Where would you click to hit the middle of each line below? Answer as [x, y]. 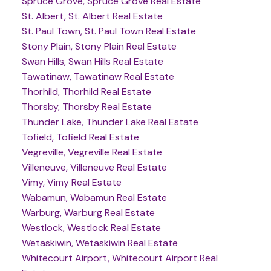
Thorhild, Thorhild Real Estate [86, 92]
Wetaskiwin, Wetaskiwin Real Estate [100, 243]
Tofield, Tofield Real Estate [80, 137]
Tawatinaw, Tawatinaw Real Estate [98, 77]
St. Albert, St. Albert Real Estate [92, 16]
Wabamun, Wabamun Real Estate [94, 198]
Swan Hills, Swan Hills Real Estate [92, 62]
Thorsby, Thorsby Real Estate [87, 107]
